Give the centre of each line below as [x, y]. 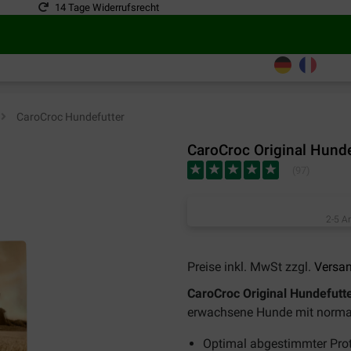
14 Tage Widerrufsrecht [107, 7]
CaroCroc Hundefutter [69, 116]
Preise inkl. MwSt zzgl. [251, 267]
